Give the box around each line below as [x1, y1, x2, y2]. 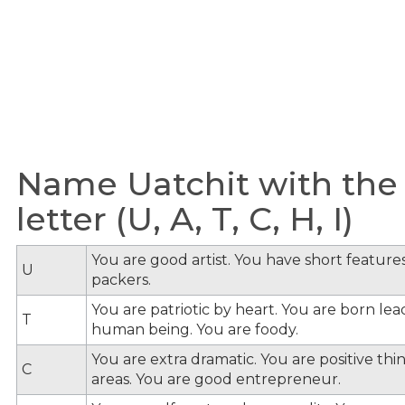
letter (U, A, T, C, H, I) [16, 198, 353, 239]
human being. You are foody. [91, 320, 298, 338]
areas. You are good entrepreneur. [91, 370, 341, 388]
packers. [91, 270, 151, 288]
